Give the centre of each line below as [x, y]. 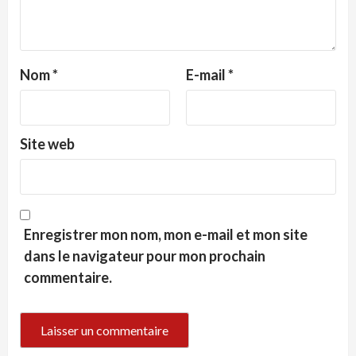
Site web [47, 144]
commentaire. [68, 277]
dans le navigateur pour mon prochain [145, 256]
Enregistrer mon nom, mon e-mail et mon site [166, 234]
